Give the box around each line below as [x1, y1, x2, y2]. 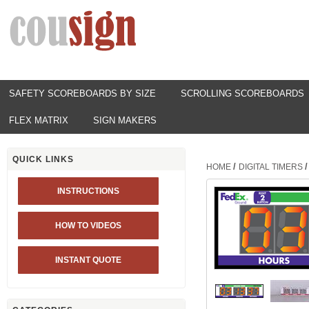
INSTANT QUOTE [55, 255, 122, 265]
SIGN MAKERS [93, 115, 157, 126]
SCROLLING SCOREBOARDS [181, 88, 304, 99]
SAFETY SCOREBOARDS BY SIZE [9, 88, 156, 99]
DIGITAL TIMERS [238, 162, 303, 172]
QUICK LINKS [12, 154, 74, 164]
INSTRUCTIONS [57, 186, 120, 196]
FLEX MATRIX [9, 115, 68, 126]
